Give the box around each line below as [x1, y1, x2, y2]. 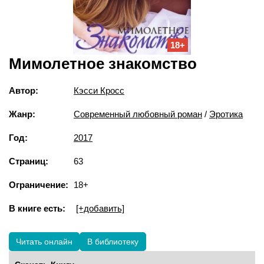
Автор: [9, 85, 38, 95]
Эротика [209, 108, 243, 119]
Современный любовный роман [74, 108, 202, 119]
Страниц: [9, 156, 48, 166]
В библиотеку [87, 236, 138, 246]
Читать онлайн [16, 236, 72, 246]
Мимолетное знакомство [9, 54, 197, 72]
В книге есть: [9, 203, 65, 213]
